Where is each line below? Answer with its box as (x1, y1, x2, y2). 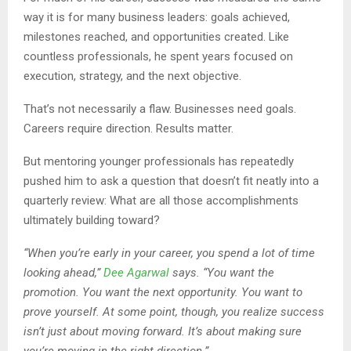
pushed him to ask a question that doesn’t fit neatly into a (24, 173, 319, 188)
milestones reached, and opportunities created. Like (24, 29, 289, 44)
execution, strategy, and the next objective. (24, 68, 241, 83)
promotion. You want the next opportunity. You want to (24, 284, 302, 299)
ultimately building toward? (24, 212, 160, 227)
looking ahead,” (24, 265, 103, 280)
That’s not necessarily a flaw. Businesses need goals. (24, 101, 296, 116)
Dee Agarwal (103, 265, 169, 280)
